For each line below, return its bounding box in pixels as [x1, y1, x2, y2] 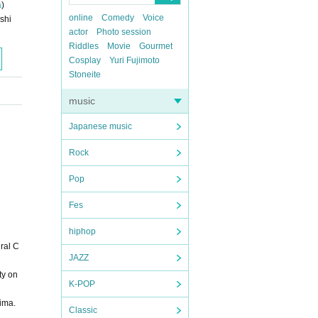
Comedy [102, 13, 134, 23]
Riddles [69, 41, 99, 51]
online [69, 13, 93, 23]
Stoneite [69, 70, 101, 79]
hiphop [69, 226, 96, 236]
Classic [69, 305, 97, 315]
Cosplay [69, 55, 101, 65]
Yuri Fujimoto [109, 55, 160, 65]
